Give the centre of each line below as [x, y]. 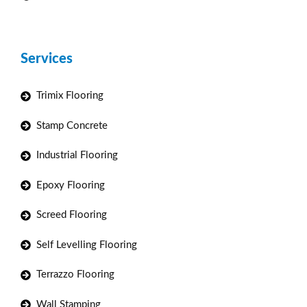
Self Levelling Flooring [87, 245]
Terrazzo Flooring [75, 275]
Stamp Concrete [72, 125]
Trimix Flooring [70, 96]
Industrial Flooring [77, 156]
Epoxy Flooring [71, 185]
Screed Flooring [72, 215]
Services [47, 59]
